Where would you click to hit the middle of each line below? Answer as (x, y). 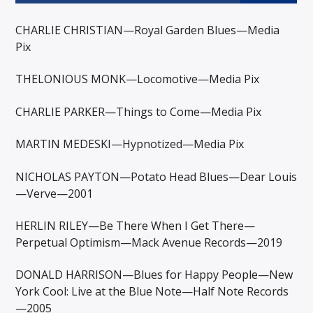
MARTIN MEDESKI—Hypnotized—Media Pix (130, 144)
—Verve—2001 (54, 193)
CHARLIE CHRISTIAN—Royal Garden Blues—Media (148, 30)
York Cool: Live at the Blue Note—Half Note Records (152, 292)
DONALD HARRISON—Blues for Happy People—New (154, 275)
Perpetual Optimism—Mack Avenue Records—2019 (149, 242)
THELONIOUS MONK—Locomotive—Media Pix (138, 79)
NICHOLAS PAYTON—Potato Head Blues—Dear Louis (156, 176)
